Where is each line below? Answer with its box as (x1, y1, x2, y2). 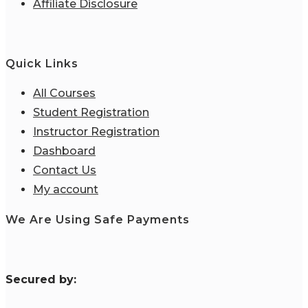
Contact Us (33, 164, 96, 177)
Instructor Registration (33, 125, 159, 139)
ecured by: (13, 272, 76, 286)
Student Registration (33, 106, 149, 120)
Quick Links (5, 57, 78, 71)
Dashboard (33, 144, 96, 158)
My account (33, 183, 98, 197)
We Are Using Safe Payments (5, 212, 190, 226)
